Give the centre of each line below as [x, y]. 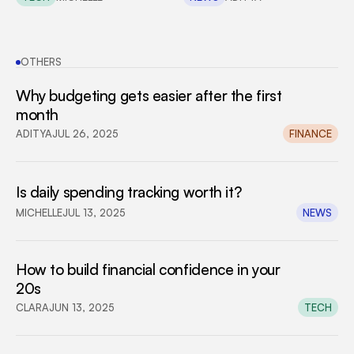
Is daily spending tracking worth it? [129, 192]
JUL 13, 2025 [94, 212]
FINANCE [311, 133]
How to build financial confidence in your [148, 269]
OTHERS [41, 62]
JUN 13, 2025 [82, 307]
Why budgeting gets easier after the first [149, 96]
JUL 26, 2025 [85, 133]
